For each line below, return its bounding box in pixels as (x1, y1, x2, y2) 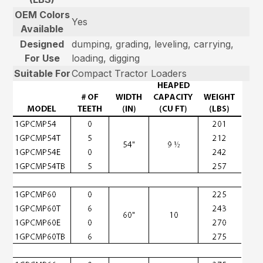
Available (21, 23, 64, 35)
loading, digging (72, 52, 140, 65)
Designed (20, 38, 65, 50)
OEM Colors (14, 9, 70, 21)
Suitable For (14, 68, 70, 80)
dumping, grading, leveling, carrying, (72, 38, 234, 50)
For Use (24, 52, 60, 65)
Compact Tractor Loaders (72, 68, 187, 80)
